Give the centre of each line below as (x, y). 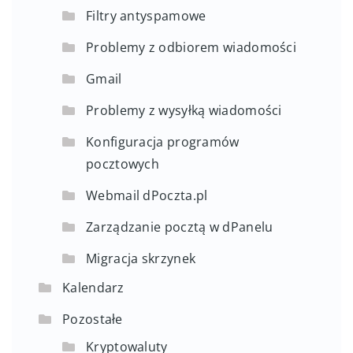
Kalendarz (93, 288)
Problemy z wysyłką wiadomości (184, 111)
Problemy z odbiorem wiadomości (191, 48)
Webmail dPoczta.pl (147, 196)
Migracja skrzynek (141, 259)
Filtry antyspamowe (146, 16)
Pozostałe (93, 320)
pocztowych (123, 164)
